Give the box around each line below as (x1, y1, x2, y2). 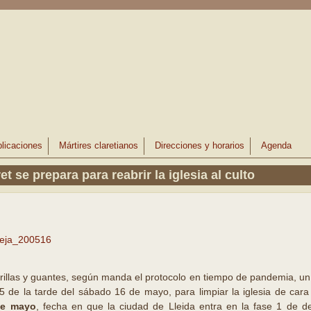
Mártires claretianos (59, 141, 139, 151)
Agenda (261, 141, 292, 151)
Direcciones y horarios (155, 141, 245, 151)
